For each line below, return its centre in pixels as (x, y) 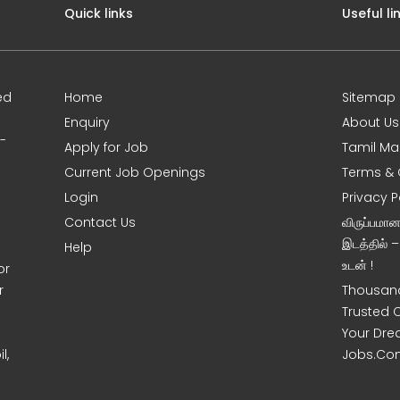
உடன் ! (358, 266)
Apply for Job (107, 148)
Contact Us (100, 223)
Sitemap (369, 98)
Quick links (99, 14)
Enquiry (87, 123)
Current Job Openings (135, 173)
